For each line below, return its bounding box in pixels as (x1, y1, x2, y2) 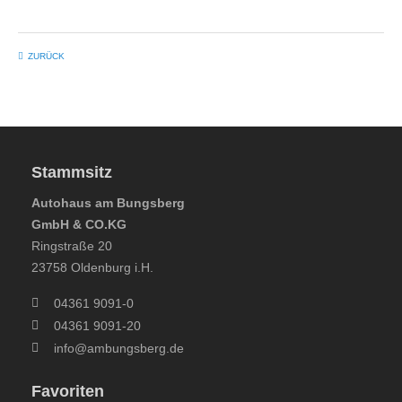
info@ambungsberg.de (54, 340, 184, 355)
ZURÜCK (28, 51, 65, 61)
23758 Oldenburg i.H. (31, 260, 153, 275)
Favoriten (31, 382, 104, 400)
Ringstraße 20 (31, 239, 112, 253)
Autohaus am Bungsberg (31, 196, 185, 210)
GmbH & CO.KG (31, 217, 127, 232)
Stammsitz (31, 163, 112, 181)
